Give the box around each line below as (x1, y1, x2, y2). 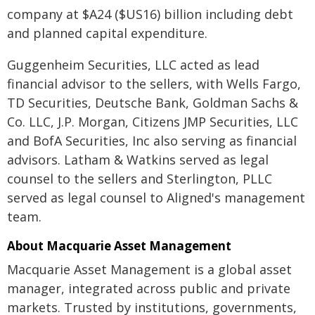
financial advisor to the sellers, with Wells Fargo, (7, 75, 301, 92)
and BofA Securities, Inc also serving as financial (7, 132, 297, 149)
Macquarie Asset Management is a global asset (7, 261, 292, 278)
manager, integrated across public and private (7, 280, 290, 297)
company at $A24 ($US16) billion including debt (7, 6, 293, 22)
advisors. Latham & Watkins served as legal (7, 151, 269, 168)
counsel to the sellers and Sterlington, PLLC (7, 170, 272, 187)
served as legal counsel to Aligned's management (7, 189, 305, 206)
